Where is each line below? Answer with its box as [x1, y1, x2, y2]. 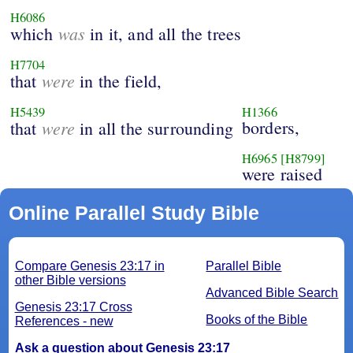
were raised [241, 162, 323, 186]
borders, [241, 116, 300, 139]
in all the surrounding [75, 117, 233, 140]
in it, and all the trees [85, 22, 242, 46]
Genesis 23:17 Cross [14, 300, 132, 314]
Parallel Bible [206, 259, 282, 273]
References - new [14, 314, 113, 329]
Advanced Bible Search [206, 286, 339, 300]
